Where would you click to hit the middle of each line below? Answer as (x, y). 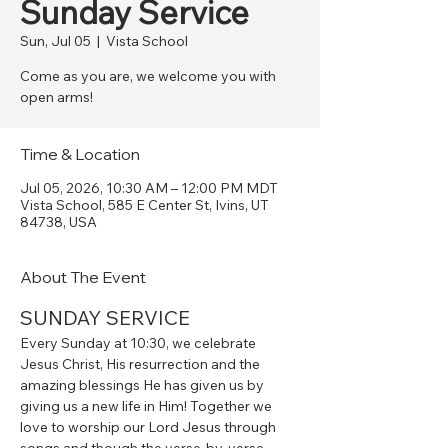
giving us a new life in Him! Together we (147, 406)
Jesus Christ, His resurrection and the (141, 364)
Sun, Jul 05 (55, 41)
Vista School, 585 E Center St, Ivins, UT (144, 205)
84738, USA (58, 222)
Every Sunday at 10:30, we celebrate (139, 343)
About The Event (83, 277)
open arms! (56, 97)
